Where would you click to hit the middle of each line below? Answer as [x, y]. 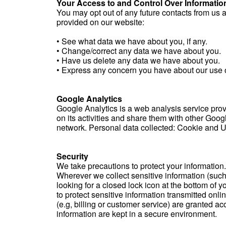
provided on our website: [100, 22]
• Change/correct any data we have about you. [139, 51]
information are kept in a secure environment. [137, 214]
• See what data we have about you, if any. [132, 41]
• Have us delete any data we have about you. [138, 60]
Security [72, 156]
